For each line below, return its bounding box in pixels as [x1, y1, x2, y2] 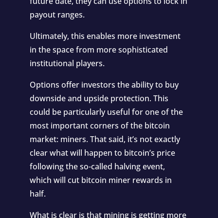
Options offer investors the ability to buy [29, 79, 179, 90]
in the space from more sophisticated [29, 44, 168, 55]
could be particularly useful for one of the [29, 106, 183, 117]
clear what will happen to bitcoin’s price [29, 147, 175, 158]
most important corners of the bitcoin [29, 120, 170, 131]
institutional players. [29, 57, 105, 69]
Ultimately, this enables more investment [29, 30, 181, 41]
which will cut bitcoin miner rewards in [29, 174, 172, 185]
